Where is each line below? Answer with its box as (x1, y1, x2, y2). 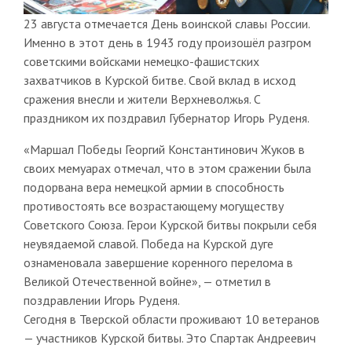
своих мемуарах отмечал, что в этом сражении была (23, 159, 311, 176)
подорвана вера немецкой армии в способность (23, 178, 284, 195)
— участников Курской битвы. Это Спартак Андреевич (23, 329, 316, 346)
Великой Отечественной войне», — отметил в (23, 273, 271, 289)
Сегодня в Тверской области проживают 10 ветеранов (23, 310, 320, 327)
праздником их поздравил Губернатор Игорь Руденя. (23, 109, 310, 126)
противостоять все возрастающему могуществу (23, 197, 284, 214)
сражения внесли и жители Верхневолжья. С (23, 90, 261, 107)
